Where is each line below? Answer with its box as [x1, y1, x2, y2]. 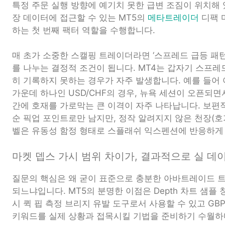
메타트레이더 [148, 12, 199, 23]
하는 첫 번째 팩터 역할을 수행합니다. [12, 25, 155, 35]
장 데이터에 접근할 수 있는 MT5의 [12, 12, 148, 23]
